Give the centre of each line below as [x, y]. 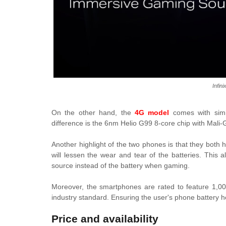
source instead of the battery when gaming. [121, 165]
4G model [152, 112]
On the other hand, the [93, 112]
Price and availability [105, 219]
